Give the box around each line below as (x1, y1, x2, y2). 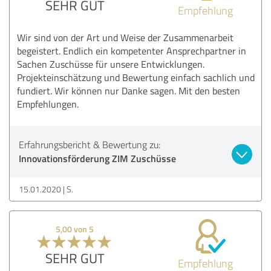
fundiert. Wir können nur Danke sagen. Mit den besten (17, 83, 240, 97)
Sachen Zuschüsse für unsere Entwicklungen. (17, 57, 204, 71)
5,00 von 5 (56, 223, 94, 235)
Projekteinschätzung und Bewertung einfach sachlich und (17, 70, 255, 84)
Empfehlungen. (17, 97, 79, 111)
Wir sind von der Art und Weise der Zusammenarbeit (17, 30, 233, 44)
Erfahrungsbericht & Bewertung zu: (19, 137, 160, 151)
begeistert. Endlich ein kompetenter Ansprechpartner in (17, 44, 246, 57)
